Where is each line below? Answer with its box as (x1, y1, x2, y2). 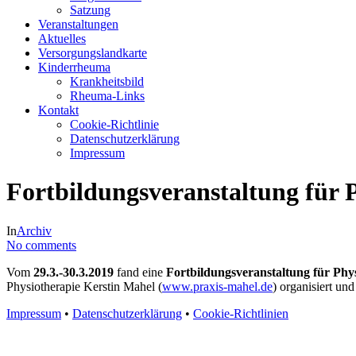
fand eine (114, 265, 166, 279)
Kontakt (38, 103, 79, 117)
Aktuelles (38, 32, 86, 45)
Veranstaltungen (38, 17, 118, 31)
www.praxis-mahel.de (162, 279, 273, 293)
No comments (6, 238, 76, 252)
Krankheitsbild (70, 75, 144, 88)
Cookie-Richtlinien (193, 306, 288, 320)
